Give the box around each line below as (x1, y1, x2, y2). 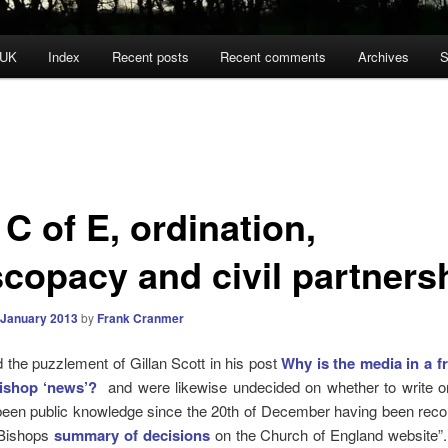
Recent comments (220, 47, 327, 67)
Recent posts (111, 47, 189, 67)
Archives (357, 47, 409, 67)
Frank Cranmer (96, 308, 184, 327)
